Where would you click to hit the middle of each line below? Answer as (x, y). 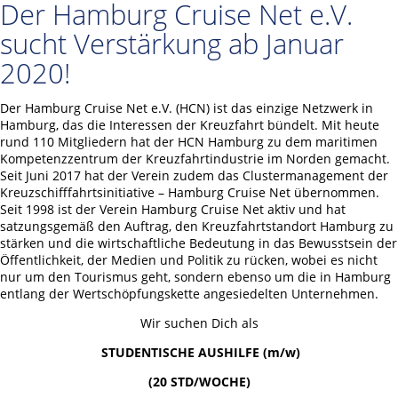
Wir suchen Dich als (199, 323)
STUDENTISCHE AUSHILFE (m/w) (201, 353)
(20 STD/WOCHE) (199, 382)
